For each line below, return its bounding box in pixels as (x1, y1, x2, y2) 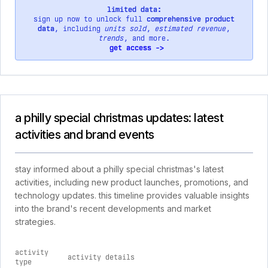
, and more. (123, 34, 170, 42)
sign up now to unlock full (33, 15, 147, 23)
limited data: (106, 5, 162, 14)
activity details (68, 253, 135, 261)
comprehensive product (147, 15, 234, 23)
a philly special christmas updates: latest (15, 111, 223, 125)
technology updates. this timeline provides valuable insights (15, 190, 249, 200)
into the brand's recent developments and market (15, 203, 211, 214)
